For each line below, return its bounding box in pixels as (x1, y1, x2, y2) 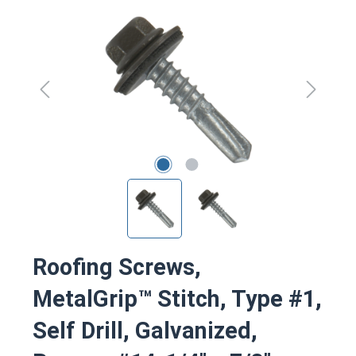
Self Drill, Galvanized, (33, 316, 257, 344)
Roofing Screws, (33, 253, 201, 281)
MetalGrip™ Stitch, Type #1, (33, 284, 322, 312)
